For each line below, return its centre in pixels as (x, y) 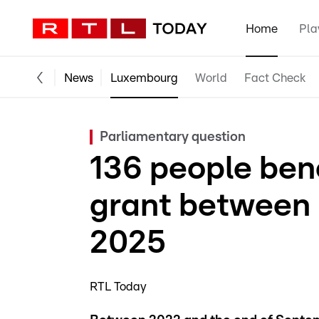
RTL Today (118, 287)
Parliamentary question (173, 137)
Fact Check (275, 78)
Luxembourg (144, 78)
